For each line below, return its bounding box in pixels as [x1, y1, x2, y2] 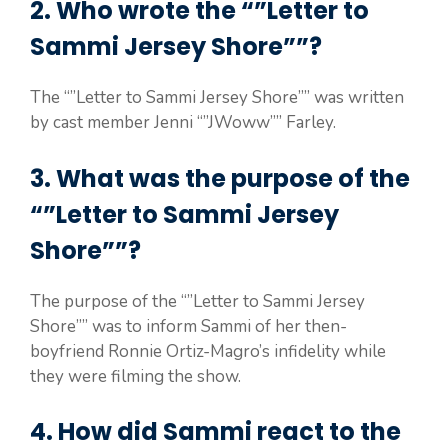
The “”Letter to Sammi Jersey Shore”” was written [30, 86, 404, 109]
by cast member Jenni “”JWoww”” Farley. [30, 111, 336, 134]
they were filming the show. [30, 364, 241, 388]
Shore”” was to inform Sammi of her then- [30, 314, 347, 338]
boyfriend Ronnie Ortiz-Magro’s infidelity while [30, 339, 386, 363]
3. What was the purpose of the [30, 161, 410, 195]
